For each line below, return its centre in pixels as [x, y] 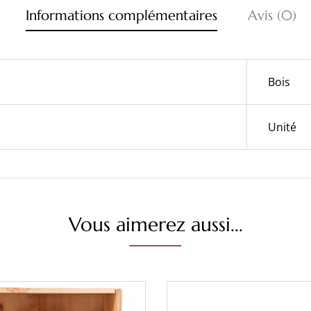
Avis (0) [272, 16]
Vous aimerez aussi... [155, 225]
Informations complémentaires [121, 16]
